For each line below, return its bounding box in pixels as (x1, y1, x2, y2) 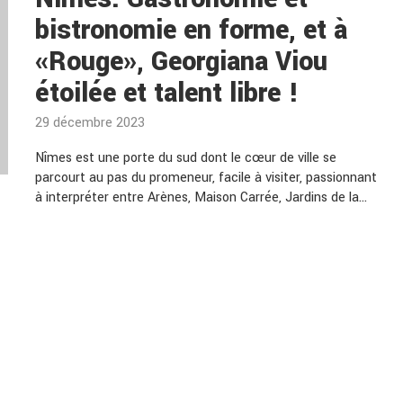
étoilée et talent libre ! (35, 75, 299, 112)
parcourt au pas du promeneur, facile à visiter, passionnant (35, 168, 377, 187)
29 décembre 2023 (35, 113, 145, 132)
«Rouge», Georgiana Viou (35, 43, 327, 80)
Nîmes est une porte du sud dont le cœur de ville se (35, 148, 336, 167)
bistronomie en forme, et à (35, 12, 347, 49)
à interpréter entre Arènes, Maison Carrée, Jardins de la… (35, 188, 367, 207)
